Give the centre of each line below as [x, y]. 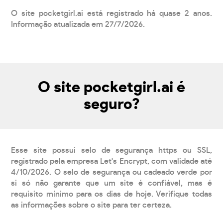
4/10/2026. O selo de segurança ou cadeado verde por [111, 172]
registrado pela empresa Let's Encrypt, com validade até [111, 161]
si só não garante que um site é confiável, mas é [111, 183]
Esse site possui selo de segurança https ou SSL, [111, 150]
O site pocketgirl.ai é [111, 87]
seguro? [111, 104]
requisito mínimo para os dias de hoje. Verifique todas [111, 194]
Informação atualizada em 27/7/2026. [78, 24]
